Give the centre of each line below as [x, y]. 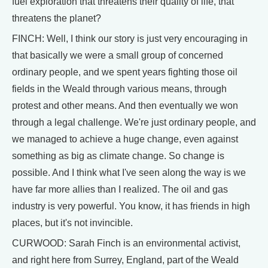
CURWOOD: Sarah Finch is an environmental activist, [126, 243]
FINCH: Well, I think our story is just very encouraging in [130, 39]
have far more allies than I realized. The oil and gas [120, 190]
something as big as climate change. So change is [118, 156]
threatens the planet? [57, 19]
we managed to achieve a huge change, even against [125, 139]
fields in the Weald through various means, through [119, 89]
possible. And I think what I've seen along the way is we [129, 173]
